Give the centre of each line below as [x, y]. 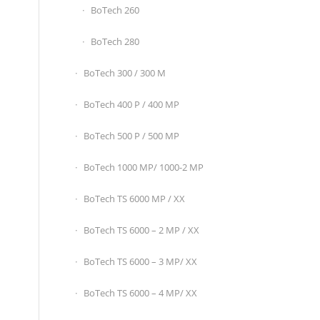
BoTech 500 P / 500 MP [132, 136]
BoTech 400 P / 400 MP [132, 104]
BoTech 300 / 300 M [125, 73]
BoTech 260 [115, 10]
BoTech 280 [115, 41]
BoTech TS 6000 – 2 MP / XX [142, 230]
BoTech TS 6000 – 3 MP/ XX [141, 261]
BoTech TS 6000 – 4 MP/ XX [141, 293]
